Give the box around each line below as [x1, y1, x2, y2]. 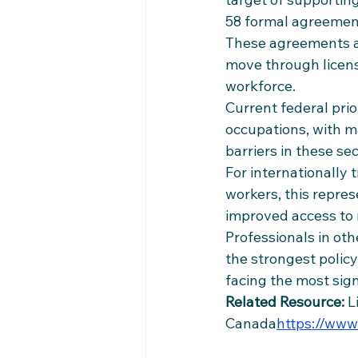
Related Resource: [225, 292, 344, 311]
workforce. [225, 76, 296, 95]
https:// [276, 313, 324, 332]
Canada [225, 313, 276, 332]
